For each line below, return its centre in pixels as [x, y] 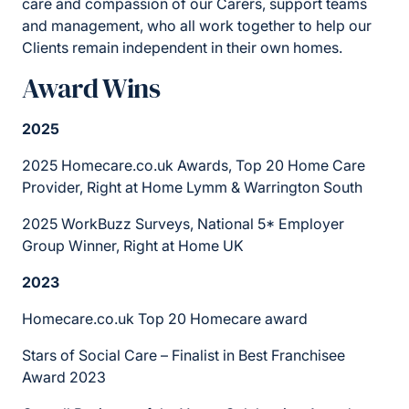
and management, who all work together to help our [197, 26]
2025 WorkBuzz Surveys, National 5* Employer [183, 224]
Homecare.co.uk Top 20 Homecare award [167, 319]
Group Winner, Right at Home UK [133, 246]
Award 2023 [64, 378]
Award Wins [91, 89]
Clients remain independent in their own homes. [182, 48]
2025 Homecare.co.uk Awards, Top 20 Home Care [194, 166]
